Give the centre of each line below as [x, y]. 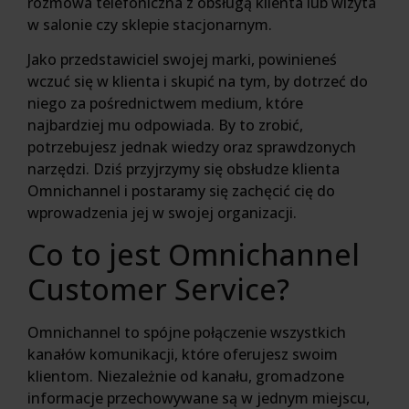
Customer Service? [158, 288]
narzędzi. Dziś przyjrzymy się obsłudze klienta [184, 169]
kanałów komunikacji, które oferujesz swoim [183, 354]
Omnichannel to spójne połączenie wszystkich [187, 332]
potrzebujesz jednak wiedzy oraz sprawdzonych [192, 147]
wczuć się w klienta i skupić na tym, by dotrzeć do [198, 82]
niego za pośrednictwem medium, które [165, 104]
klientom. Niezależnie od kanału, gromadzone [186, 376]
